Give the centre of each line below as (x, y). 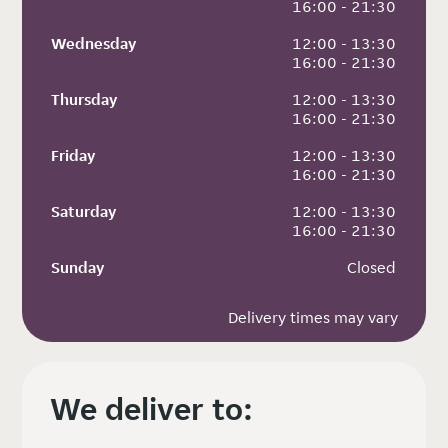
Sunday (78, 267)
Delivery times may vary (312, 317)
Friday (73, 155)
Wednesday (94, 43)
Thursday (84, 99)
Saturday (84, 211)
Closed (370, 267)
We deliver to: (152, 408)
